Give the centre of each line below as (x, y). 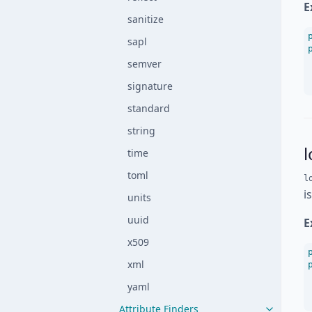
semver (145, 64)
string (141, 131)
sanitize (146, 19)
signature (150, 86)
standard (149, 108)
